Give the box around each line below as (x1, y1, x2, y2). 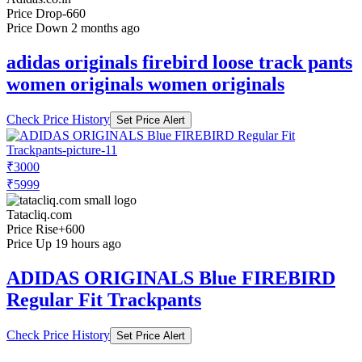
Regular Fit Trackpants (6, 288, 201, 310)
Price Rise (6, 221, 58, 236)
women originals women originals (6, 73, 284, 95)
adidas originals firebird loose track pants (6, 51, 352, 73)
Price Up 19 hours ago (6, 236, 121, 250)
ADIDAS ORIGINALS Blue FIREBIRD (6, 267, 335, 288)
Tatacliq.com (6, 207, 72, 221)
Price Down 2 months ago (6, 20, 140, 35)
